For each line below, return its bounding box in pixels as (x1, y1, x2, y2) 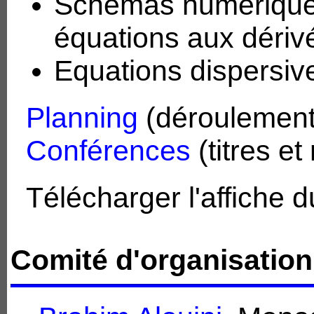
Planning (26, 102, 138, 134)
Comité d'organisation (11, 244, 313, 276)
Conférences (26, 135, 191, 167)
